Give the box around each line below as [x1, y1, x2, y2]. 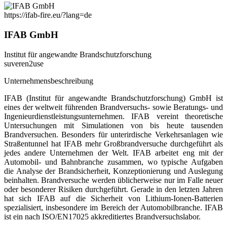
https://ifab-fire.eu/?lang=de [4, 11, 92, 20]
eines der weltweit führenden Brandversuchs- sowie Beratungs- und [4, 102, 223, 111]
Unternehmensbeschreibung [4, 76, 93, 85]
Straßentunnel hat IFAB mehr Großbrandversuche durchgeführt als [4, 139, 223, 148]
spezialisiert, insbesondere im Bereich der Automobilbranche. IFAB [4, 203, 223, 212]
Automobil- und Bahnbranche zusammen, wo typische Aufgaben [4, 157, 223, 166]
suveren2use [4, 59, 44, 68]
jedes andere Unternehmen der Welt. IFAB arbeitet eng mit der [4, 148, 223, 157]
